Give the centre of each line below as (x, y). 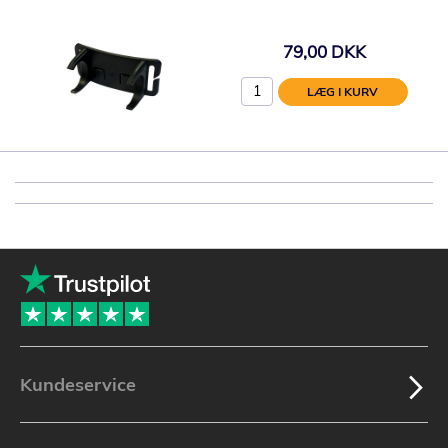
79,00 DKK (324, 51)
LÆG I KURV (343, 92)
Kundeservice (78, 384)
